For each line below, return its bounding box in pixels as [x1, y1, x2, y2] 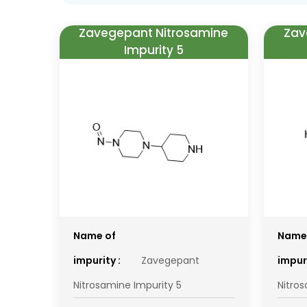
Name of [73, 228, 116, 243]
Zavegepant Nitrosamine [79, 25, 229, 42]
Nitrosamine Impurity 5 [73, 278, 182, 292]
